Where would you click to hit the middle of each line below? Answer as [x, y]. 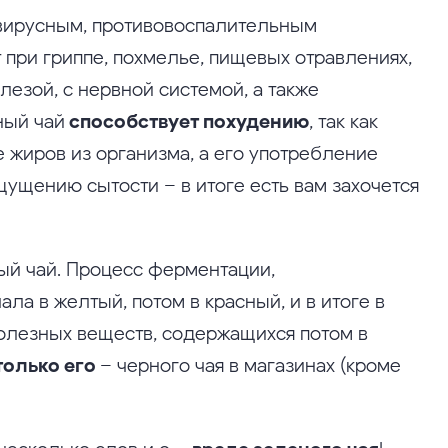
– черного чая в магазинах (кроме [248, 364]
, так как [343, 120]
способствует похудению [189, 120]
